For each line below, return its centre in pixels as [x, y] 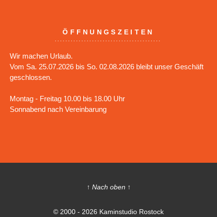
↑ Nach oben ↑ [108, 187]
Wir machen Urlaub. [41, 56]
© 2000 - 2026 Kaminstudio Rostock [108, 211]
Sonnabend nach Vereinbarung [58, 109]
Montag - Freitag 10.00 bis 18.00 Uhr [67, 98]
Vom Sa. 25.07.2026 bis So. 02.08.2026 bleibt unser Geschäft [107, 66]
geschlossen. [31, 77]
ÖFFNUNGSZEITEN [108, 32]
